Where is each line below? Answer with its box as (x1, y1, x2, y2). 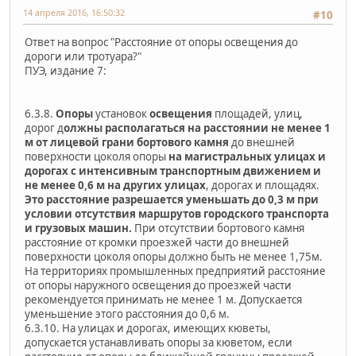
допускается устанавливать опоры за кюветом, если (25, 335, 292, 350)
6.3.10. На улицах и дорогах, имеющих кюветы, (25, 321, 271, 336)
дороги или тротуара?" (25, 49, 141, 64)
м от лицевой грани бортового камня (25, 135, 229, 150)
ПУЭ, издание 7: (25, 64, 106, 79)
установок (95, 106, 149, 122)
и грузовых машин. (25, 221, 132, 236)
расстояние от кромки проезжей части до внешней (25, 235, 289, 250)
